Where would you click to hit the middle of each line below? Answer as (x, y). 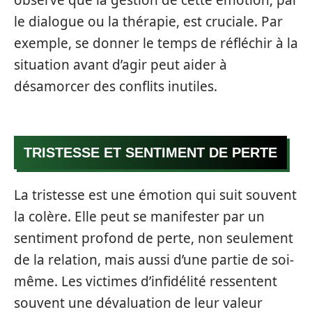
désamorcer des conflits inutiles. (116, 86)
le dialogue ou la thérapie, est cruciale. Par (148, 22)
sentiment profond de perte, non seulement (154, 238)
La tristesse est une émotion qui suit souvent (155, 195)
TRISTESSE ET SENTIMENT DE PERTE (150, 152)
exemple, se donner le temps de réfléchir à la (156, 43)
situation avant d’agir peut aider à (120, 65)
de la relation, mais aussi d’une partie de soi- (154, 260)
